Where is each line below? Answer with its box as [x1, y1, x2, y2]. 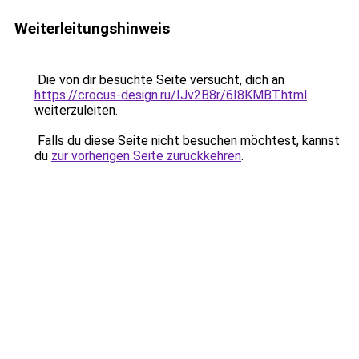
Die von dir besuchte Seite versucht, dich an [34, 72, 284, 87]
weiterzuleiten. [34, 103, 118, 118]
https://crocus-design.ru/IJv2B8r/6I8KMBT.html [34, 87, 307, 103]
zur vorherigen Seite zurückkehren [51, 148, 241, 163]
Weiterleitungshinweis [14, 19, 170, 38]
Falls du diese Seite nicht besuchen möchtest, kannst [34, 133, 340, 148]
